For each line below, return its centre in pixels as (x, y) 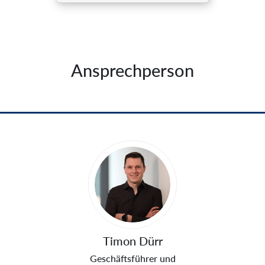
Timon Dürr (132, 240)
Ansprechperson (132, 70)
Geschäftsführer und (132, 258)
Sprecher (35, 148)
